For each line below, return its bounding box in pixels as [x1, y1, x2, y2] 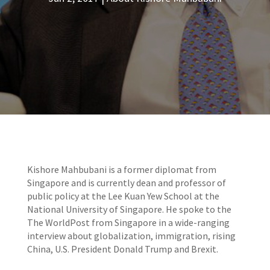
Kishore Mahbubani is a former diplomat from [27, 163, 216, 175]
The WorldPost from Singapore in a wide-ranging [27, 216, 230, 228]
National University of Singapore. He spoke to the [27, 203, 231, 215]
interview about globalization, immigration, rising [27, 230, 236, 242]
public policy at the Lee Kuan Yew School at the [27, 190, 219, 202]
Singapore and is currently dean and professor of [27, 177, 226, 189]
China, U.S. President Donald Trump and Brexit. [27, 243, 218, 255]
